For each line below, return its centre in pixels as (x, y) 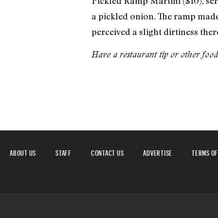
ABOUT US (23, 151)
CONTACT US (107, 151)
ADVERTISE (158, 151)
